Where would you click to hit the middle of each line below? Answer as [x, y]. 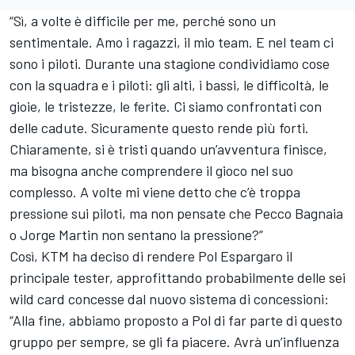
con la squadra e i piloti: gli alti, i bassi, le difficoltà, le [169, 85]
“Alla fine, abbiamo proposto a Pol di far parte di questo [176, 321]
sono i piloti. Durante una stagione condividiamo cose [170, 64]
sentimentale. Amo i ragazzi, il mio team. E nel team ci [172, 42]
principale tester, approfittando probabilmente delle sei [177, 278]
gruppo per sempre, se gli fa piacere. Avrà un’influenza [174, 342]
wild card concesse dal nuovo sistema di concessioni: [169, 299]
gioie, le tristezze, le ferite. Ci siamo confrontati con [166, 107]
